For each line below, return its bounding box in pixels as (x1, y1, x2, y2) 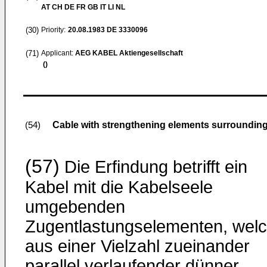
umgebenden (25, 197, 125, 216)
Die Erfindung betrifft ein (60, 157, 247, 176)
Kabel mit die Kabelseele (25, 178, 213, 197)
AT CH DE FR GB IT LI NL (41, 3, 125, 11)
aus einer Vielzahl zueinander (25, 237, 250, 256)
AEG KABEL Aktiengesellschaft (75, 49, 183, 57)
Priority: (41, 26, 66, 34)
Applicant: (41, 49, 75, 57)
